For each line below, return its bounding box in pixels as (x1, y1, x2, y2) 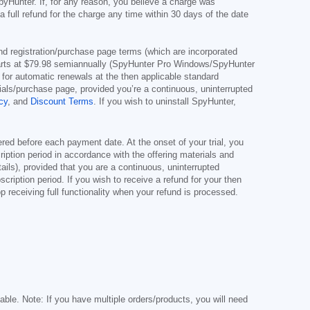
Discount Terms (30, 97, 93, 107)
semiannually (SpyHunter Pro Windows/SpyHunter (51, 60, 255, 69)
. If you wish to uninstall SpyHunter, (93, 97, 236, 107)
